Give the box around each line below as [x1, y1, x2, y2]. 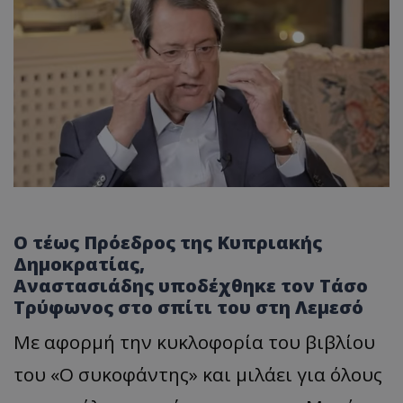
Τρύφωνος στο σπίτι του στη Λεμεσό [13, 294, 363, 319]
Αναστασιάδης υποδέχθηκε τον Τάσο [13, 273, 368, 298]
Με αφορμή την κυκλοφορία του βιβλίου [13, 328, 375, 354]
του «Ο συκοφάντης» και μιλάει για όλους [13, 361, 382, 387]
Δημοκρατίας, [13, 251, 145, 276]
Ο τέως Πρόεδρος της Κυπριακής [13, 229, 322, 255]
